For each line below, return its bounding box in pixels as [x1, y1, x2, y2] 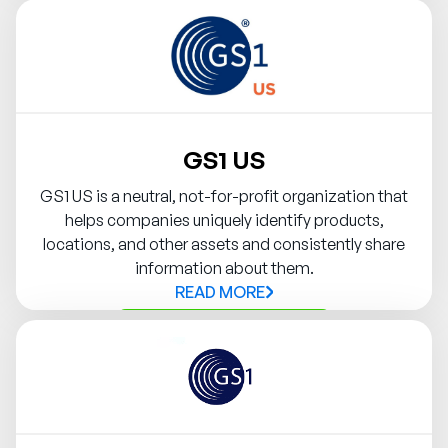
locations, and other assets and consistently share [43, 234, 405, 255]
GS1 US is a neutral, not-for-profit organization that [40, 186, 408, 207]
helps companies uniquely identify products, [64, 210, 384, 231]
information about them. [134, 258, 314, 279]
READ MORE [175, 282, 266, 303]
